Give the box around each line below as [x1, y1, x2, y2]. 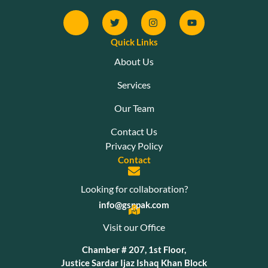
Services [117, 78, 151, 90]
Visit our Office [103, 221, 165, 233]
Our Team [114, 102, 154, 114]
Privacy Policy [105, 139, 163, 151]
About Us [114, 55, 154, 67]
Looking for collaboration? [80, 182, 188, 194]
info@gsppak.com [99, 199, 169, 210]
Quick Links [110, 36, 158, 47]
